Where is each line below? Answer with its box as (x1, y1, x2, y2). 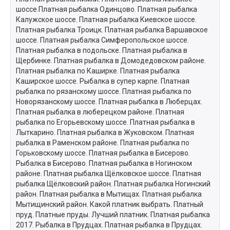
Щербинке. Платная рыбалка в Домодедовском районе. (16, 56, 206, 65)
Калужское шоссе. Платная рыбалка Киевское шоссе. (16, 15, 197, 24)
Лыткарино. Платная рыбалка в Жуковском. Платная (16, 128, 194, 137)
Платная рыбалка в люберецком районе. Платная (16, 108, 184, 116)
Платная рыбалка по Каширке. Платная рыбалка (16, 67, 180, 75)
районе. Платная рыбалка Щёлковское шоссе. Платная (16, 169, 201, 178)
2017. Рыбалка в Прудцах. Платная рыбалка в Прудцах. (16, 221, 202, 229)
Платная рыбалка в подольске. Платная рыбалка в (16, 46, 187, 54)
